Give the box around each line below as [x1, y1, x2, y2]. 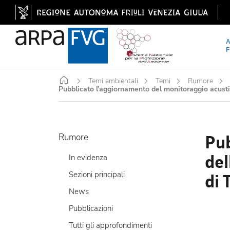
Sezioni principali [69, 169, 125, 180]
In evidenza [69, 152, 107, 163]
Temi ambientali [88, 76, 138, 86]
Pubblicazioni [69, 203, 113, 214]
